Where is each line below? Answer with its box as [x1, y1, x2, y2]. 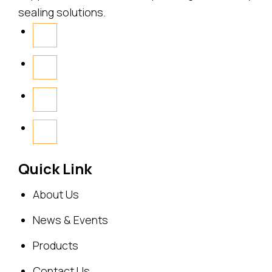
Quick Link [18, 158, 92, 178]
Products [33, 237, 78, 253]
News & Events [33, 212, 108, 227]
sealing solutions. [18, 4, 106, 19]
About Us [33, 186, 79, 202]
